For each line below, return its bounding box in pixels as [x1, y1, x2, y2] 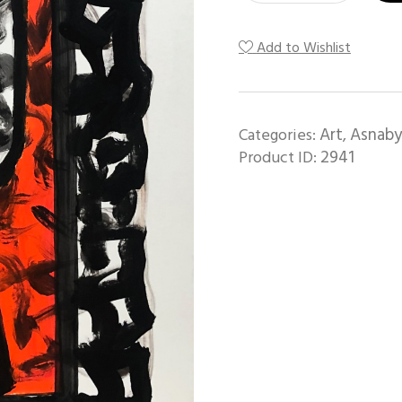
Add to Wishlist [256, 35, 351, 59]
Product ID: [238, 144, 320, 170]
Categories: [238, 121, 319, 148]
